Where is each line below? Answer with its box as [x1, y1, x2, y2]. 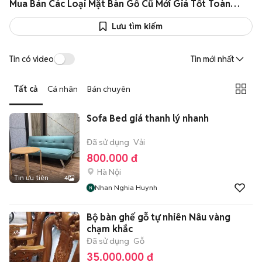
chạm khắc [87, 223, 133, 235]
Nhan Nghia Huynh [95, 183, 157, 192]
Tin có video [9, 53, 54, 64]
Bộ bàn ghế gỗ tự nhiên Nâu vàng [87, 211, 230, 223]
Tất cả [14, 83, 38, 94]
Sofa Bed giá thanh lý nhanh [87, 112, 209, 125]
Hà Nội [97, 167, 121, 177]
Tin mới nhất [191, 54, 234, 64]
